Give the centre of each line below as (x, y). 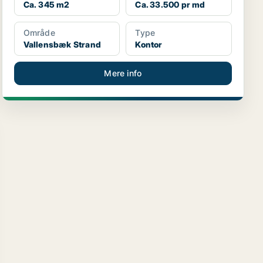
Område (39, 33)
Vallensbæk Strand (62, 44)
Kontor (149, 44)
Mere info (123, 73)
